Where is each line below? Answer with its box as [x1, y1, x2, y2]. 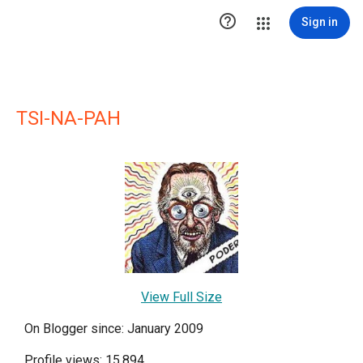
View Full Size [141, 289, 222, 305]
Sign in [301, 15, 338, 28]
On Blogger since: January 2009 [24, 321, 203, 337]
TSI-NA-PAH [16, 107, 121, 130]
